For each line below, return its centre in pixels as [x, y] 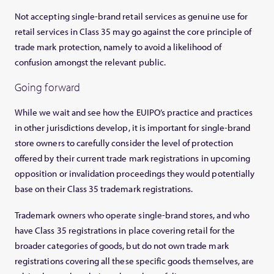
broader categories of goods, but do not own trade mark [122, 246]
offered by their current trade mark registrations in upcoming [133, 158]
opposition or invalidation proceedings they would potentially [135, 174]
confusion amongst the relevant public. [90, 62]
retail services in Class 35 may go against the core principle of [133, 32]
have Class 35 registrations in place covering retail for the [125, 231]
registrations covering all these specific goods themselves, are [135, 261]
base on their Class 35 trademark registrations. [104, 189]
